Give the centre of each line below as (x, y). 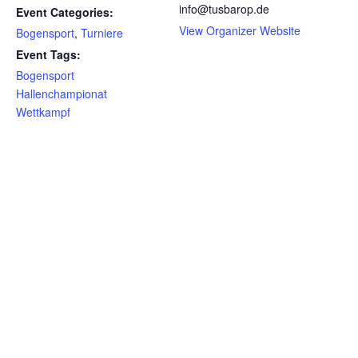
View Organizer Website (240, 30)
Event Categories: (65, 12)
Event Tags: (48, 54)
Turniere (102, 33)
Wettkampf (43, 112)
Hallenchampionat (62, 93)
